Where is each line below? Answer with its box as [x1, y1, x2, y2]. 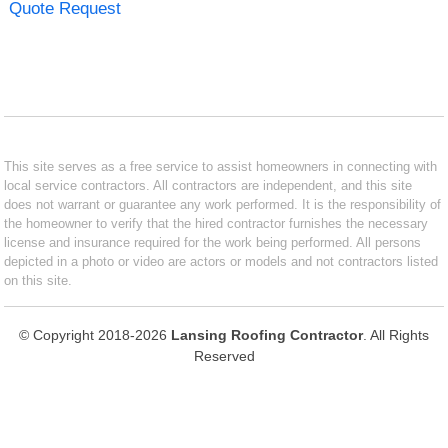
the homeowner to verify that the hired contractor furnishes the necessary [4, 215, 429, 231]
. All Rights [363, 326, 429, 343]
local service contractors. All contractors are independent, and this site [4, 177, 413, 193]
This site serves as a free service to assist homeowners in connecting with [4, 158, 438, 174]
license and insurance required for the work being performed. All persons [4, 234, 422, 250]
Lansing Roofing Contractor [171, 326, 363, 343]
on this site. [4, 272, 73, 288]
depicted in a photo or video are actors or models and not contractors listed [4, 253, 439, 269]
